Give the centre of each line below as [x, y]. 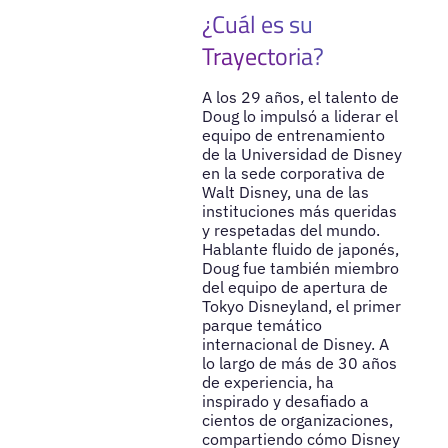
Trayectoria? [262, 56]
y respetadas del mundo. [290, 230]
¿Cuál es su [257, 24]
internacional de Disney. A [295, 344]
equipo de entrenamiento [293, 135]
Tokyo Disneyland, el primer [301, 306]
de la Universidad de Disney [301, 154]
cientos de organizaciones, [297, 420]
